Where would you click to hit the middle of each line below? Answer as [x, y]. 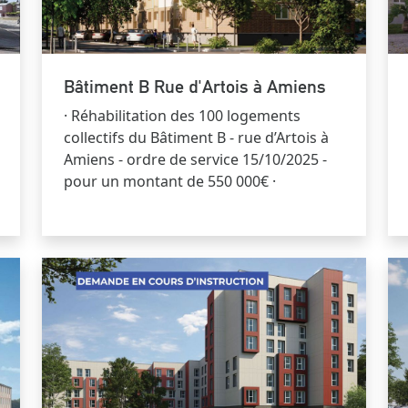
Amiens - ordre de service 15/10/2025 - [195, 160]
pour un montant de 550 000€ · [170, 182]
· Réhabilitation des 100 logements [182, 116]
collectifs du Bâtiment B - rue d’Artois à [196, 138]
